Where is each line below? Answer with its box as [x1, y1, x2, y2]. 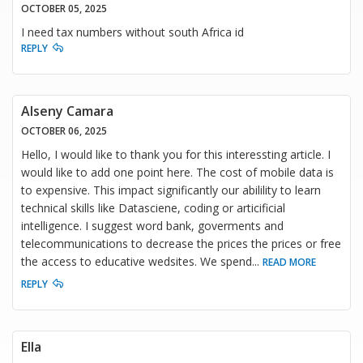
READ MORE [263, 254, 316, 269]
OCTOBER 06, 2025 [21, 123, 107, 138]
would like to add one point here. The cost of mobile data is [21, 164, 334, 180]
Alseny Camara [21, 101, 113, 120]
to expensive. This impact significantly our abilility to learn [21, 181, 321, 198]
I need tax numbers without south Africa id [21, 23, 244, 40]
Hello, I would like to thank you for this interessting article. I [21, 146, 331, 162]
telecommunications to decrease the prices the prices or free [21, 235, 341, 251]
